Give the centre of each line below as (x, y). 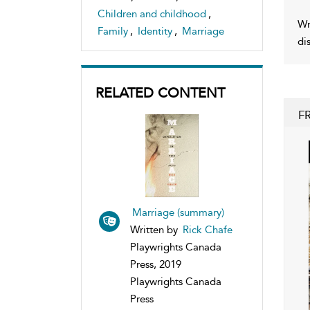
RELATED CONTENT (160, 92)
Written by (155, 229)
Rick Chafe (208, 229)
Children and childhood (152, 13)
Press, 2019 (156, 264)
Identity (155, 31)
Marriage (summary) (178, 212)
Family (113, 31)
